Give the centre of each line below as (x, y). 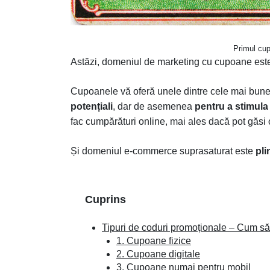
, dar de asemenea (154, 106)
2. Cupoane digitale (158, 254)
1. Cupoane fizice (154, 241)
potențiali (92, 106)
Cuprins (105, 199)
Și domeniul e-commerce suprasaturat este (163, 151)
